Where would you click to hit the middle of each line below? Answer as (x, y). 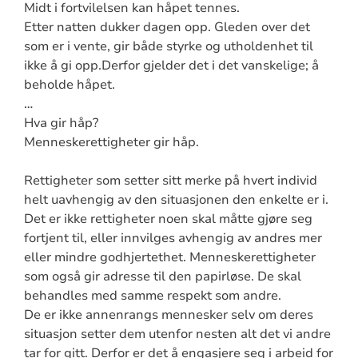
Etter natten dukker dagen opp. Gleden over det (167, 27)
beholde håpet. (69, 84)
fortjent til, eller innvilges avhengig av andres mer (173, 238)
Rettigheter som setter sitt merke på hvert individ (170, 180)
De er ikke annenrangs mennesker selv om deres (168, 314)
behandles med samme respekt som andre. (152, 295)
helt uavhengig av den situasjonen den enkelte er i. (176, 199)
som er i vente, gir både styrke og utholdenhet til (168, 46)
